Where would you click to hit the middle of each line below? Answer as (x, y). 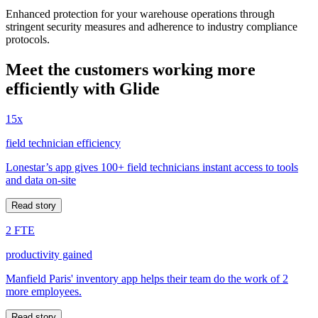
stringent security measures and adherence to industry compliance (152, 27)
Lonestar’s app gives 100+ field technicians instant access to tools (152, 167)
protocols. (28, 39)
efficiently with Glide (83, 88)
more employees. (44, 291)
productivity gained (49, 254)
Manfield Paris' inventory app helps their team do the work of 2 (147, 278)
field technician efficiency (63, 143)
